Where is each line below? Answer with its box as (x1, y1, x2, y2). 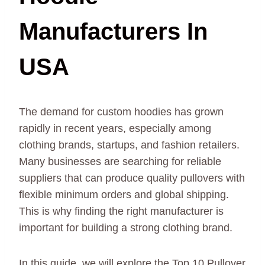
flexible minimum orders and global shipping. (19, 189, 229, 201)
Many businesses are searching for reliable (19, 156, 221, 168)
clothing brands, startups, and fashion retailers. (19, 139, 240, 151)
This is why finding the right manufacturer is (19, 205, 224, 218)
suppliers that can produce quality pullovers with (19, 172, 245, 185)
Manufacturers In (19, 18, 208, 45)
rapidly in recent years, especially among (19, 122, 211, 135)
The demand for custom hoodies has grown (19, 106, 224, 118)
